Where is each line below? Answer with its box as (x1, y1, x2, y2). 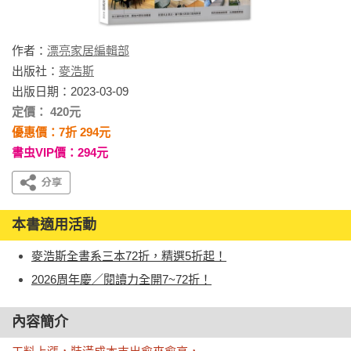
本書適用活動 (12, 217, 96, 233)
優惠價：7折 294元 (12, 125, 110, 139)
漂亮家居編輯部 (47, 44, 129, 57)
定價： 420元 (12, 105, 81, 118)
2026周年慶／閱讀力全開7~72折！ (31, 273, 212, 286)
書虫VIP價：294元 (12, 146, 108, 159)
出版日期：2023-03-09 (12, 85, 128, 98)
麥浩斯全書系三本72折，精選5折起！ (31, 249, 226, 262)
